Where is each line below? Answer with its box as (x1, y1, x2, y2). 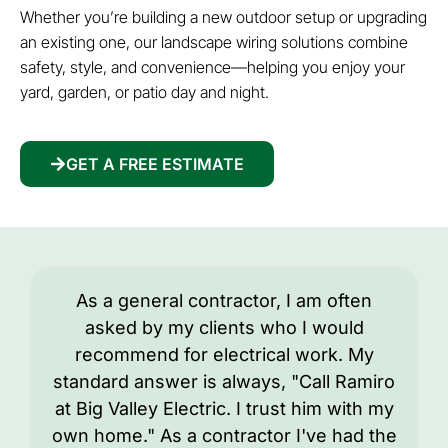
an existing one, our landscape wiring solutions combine (20, 31, 408, 52)
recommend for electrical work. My (74, 343, 374, 365)
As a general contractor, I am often (76, 289, 372, 311)
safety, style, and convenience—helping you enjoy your (20, 56, 405, 77)
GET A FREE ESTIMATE (66, 153, 244, 174)
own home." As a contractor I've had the (51, 424, 397, 446)
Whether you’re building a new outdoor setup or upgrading (20, 6, 427, 27)
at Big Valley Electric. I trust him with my (54, 397, 394, 419)
